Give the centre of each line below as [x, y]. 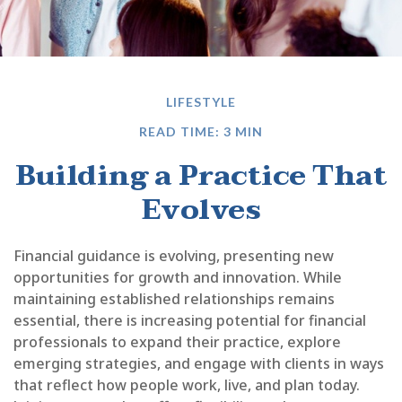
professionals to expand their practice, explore [177, 342]
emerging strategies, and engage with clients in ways [199, 363]
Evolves [201, 210]
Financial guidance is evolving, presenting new [174, 256]
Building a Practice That [201, 175]
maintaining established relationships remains [174, 299]
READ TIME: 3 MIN [201, 131]
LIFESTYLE [201, 102]
